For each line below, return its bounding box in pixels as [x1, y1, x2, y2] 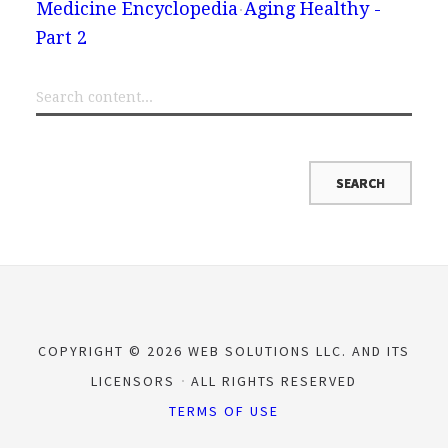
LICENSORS [91, 371, 180, 390]
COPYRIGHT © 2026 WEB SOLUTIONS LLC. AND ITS [38, 341, 410, 360]
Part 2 [35, 26, 87, 48]
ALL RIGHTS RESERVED [186, 371, 357, 390]
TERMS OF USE [169, 401, 279, 420]
